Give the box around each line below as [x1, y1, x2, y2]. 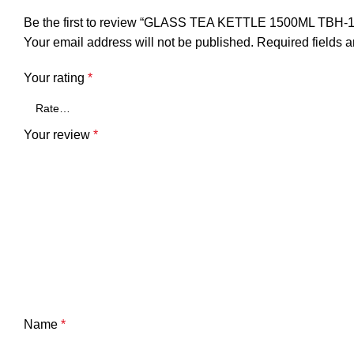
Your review [24, 127, 93, 141]
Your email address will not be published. [24, 35, 254, 49]
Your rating [24, 70, 88, 85]
